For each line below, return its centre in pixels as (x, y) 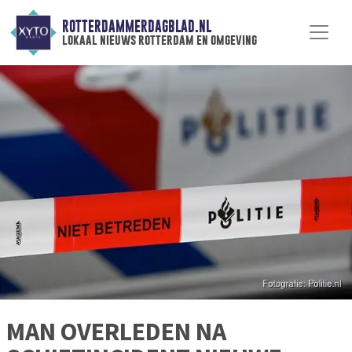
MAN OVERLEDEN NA (116, 332)
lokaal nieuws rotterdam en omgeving (159, 40)
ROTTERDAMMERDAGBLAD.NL (136, 27)
